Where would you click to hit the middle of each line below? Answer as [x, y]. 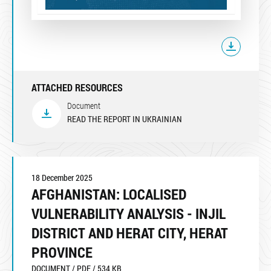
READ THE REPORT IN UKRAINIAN [125, 119]
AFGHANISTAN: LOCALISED [109, 194]
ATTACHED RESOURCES [77, 87]
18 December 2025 [62, 177]
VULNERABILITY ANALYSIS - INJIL [129, 213]
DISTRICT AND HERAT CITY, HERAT [130, 233]
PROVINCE [62, 252]
